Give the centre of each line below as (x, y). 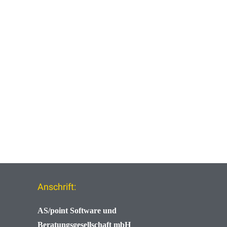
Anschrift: (57, 187)
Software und (93, 211)
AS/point (54, 211)
